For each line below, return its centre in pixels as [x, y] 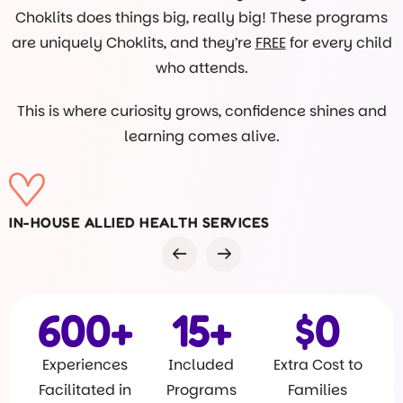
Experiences [85, 365]
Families [318, 390]
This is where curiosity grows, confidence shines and [201, 111]
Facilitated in [85, 390]
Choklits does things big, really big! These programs [201, 18]
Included [201, 365]
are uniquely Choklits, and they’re [133, 43]
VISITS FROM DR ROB [84, 222]
